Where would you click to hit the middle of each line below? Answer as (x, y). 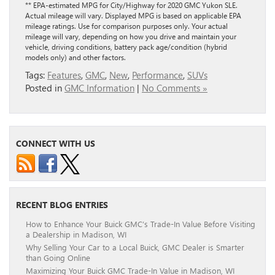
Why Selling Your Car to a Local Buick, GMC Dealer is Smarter (135, 247)
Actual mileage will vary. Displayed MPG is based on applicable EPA (133, 15)
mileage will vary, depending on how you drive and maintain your (131, 36)
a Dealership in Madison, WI (76, 234)
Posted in (45, 87)
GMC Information (99, 87)
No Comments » (175, 87)
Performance (157, 75)
